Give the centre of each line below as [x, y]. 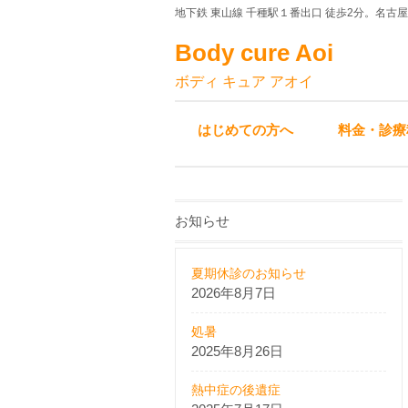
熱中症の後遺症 [236, 390]
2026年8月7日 [234, 293]
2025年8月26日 [237, 351]
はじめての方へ [245, 130]
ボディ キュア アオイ [244, 82]
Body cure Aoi [254, 53]
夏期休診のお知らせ [249, 273]
